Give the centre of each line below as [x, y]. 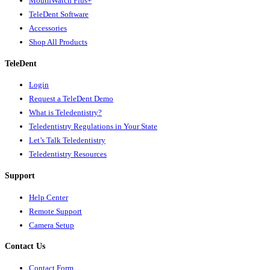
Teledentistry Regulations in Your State [93, 127]
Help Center [49, 197]
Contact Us [25, 246]
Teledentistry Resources [68, 154]
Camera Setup [52, 225]
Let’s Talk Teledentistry [67, 140]
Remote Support [55, 211]
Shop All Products [58, 42]
